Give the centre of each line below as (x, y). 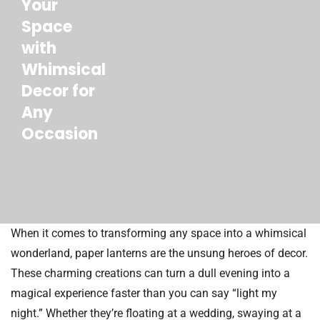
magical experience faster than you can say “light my (144, 293)
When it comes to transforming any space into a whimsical (159, 233)
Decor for (58, 91)
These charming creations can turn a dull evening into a (150, 273)
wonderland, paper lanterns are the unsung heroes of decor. (159, 253)
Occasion (60, 134)
